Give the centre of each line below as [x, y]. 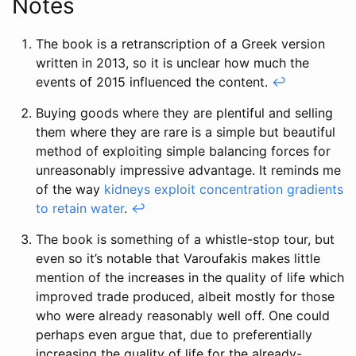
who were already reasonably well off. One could [183, 316]
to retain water [80, 209]
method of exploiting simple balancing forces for [183, 151]
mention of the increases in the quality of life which [190, 278]
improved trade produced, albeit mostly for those [185, 297]
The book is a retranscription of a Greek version [180, 44]
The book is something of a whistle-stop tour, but [185, 240]
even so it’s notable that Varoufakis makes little [178, 259]
